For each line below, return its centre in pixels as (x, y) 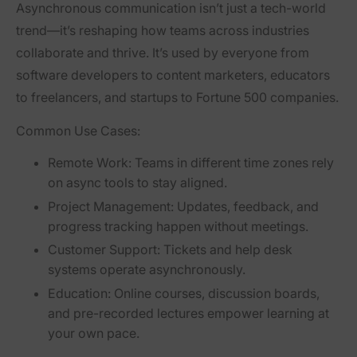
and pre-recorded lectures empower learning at (188, 314)
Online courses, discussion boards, (215, 294)
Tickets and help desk (226, 250)
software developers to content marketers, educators (173, 75)
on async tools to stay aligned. (137, 182)
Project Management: (111, 206)
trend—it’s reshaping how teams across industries (163, 30)
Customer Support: (104, 250)
